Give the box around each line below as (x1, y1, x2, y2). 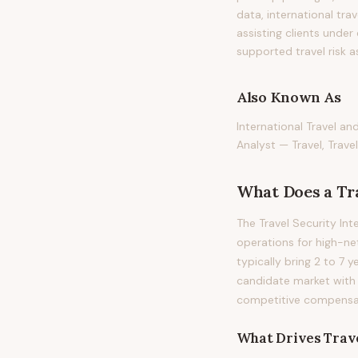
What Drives (237, 329, 324, 347)
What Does (237, 181, 324, 201)
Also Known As (237, 88, 341, 106)
